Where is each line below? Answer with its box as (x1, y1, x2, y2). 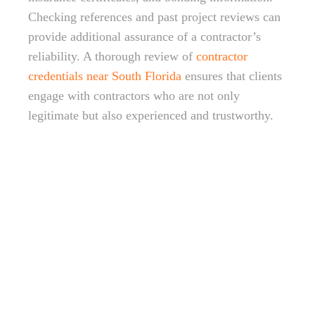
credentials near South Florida (28, 69, 181, 83)
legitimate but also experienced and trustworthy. (28, 108, 274, 122)
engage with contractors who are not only (28, 89, 240, 103)
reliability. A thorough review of (28, 49, 196, 63)
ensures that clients (181, 69, 282, 83)
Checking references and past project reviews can (28, 10, 281, 24)
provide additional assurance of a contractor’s (28, 30, 261, 44)
